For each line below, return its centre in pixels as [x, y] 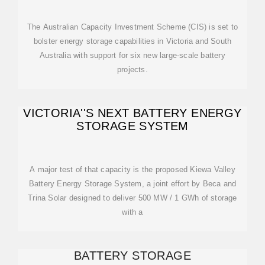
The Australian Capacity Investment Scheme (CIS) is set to [132, 27]
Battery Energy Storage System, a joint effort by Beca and [132, 184]
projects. [132, 70]
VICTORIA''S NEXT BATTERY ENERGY [132, 113]
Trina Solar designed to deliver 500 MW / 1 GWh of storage [132, 198]
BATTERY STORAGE [132, 256]
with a [132, 212]
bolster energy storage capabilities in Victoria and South [132, 41]
